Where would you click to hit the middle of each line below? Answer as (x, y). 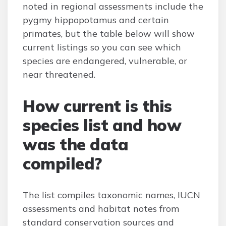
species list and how (102, 125)
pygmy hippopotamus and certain (96, 20)
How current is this (97, 106)
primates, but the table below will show (109, 34)
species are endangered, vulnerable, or (105, 61)
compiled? (62, 163)
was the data (75, 144)
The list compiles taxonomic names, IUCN (111, 195)
